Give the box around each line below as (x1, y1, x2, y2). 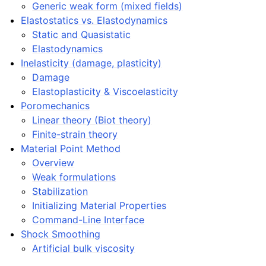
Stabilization (32, 185, 88, 198)
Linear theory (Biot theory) (32, 114, 152, 126)
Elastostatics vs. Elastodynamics (21, 14, 168, 27)
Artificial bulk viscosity (32, 242, 135, 255)
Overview (32, 157, 75, 169)
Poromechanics (21, 100, 90, 112)
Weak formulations (32, 171, 116, 183)
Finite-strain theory (32, 128, 118, 141)
